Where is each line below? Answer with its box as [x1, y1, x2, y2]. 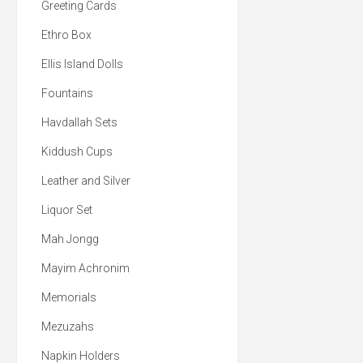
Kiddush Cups [41, 145, 113, 158]
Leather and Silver [41, 174, 130, 187]
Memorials [41, 291, 96, 304]
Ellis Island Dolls [41, 58, 123, 70]
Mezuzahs [41, 320, 94, 333]
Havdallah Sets [41, 116, 117, 129]
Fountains [41, 87, 93, 100]
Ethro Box [41, 28, 92, 41]
